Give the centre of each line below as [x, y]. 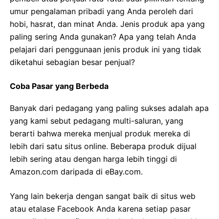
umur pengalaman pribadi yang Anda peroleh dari [101, 11]
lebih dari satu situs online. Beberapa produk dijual [103, 146]
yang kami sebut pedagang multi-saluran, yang [97, 121]
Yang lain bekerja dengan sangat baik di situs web [103, 196]
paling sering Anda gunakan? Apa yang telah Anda [103, 37]
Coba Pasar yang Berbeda [59, 86]
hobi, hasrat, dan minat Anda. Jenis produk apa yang [107, 24]
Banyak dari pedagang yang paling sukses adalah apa [109, 108]
